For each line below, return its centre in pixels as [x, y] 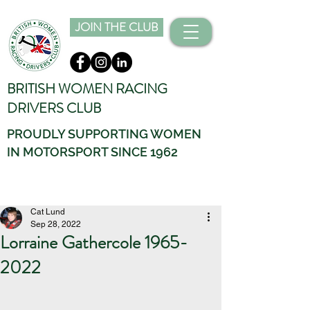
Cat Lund [48, 212]
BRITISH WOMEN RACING [87, 89]
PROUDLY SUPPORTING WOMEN [104, 134]
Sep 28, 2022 [56, 224]
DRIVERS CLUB [54, 108]
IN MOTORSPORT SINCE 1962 [92, 152]
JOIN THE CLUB [117, 27]
